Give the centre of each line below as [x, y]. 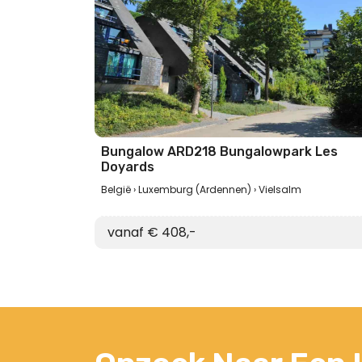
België [116, 189]
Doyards [128, 167]
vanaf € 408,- [152, 232]
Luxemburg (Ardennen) [195, 189]
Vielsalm [280, 189]
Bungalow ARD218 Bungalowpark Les [219, 152]
